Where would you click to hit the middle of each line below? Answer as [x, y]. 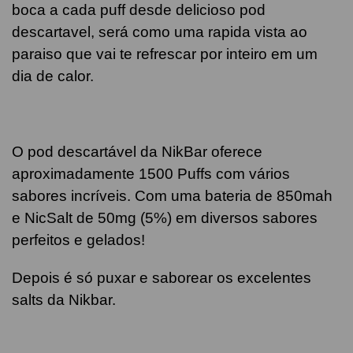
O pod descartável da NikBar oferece [137, 151]
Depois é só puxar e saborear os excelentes [162, 277]
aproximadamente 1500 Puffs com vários [151, 173]
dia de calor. [53, 76]
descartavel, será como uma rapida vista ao [160, 32]
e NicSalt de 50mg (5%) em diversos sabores [165, 217]
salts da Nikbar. [64, 299]
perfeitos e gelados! [80, 240]
